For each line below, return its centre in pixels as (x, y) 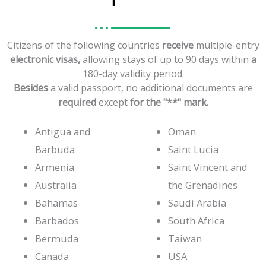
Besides (31, 88)
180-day (100, 73)
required (77, 102)
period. (168, 73)
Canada (52, 256)
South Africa (197, 220)
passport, (102, 88)
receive (178, 45)
